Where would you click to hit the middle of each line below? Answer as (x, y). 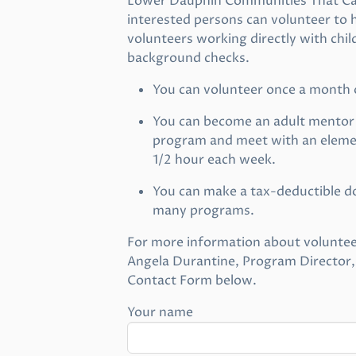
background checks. (188, 58)
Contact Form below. (192, 281)
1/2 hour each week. (214, 160)
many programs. (203, 211)
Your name (160, 312)
